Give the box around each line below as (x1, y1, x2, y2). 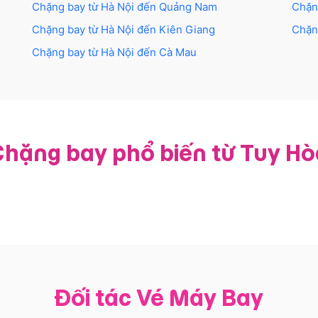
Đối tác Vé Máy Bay (55, 285, 263, 310)
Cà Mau (159, 45, 197, 60)
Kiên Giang (159, 23, 216, 37)
